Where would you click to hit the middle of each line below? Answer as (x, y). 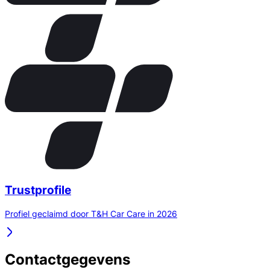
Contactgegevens (67, 260)
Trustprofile (38, 190)
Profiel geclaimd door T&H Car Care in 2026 (91, 213)
